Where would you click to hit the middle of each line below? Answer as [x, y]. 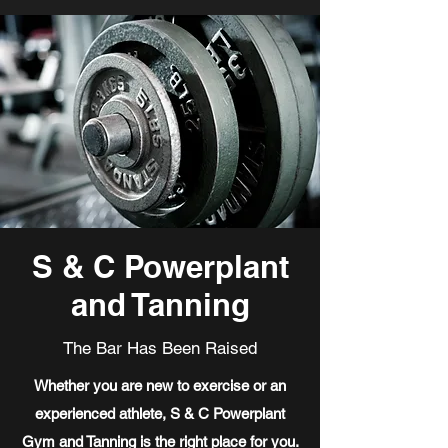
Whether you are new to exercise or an [160, 385]
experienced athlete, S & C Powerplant [160, 413]
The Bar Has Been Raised [160, 348]
